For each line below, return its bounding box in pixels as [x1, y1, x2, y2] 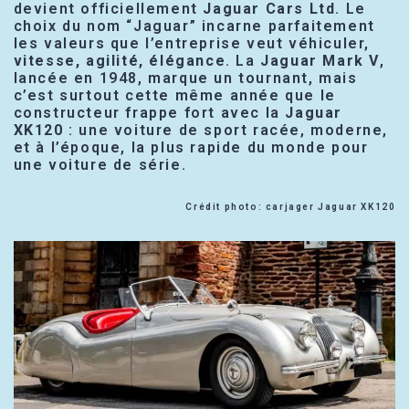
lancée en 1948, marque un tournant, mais [13, 68, 358, 87]
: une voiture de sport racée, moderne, [63, 121, 388, 139]
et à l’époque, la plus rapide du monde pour [13, 138, 369, 156]
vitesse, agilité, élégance [13, 51, 226, 69]
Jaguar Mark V [260, 51, 380, 69]
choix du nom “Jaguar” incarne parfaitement [13, 16, 375, 35]
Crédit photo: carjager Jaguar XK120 [185, 201, 396, 212]
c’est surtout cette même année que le [13, 86, 336, 104]
